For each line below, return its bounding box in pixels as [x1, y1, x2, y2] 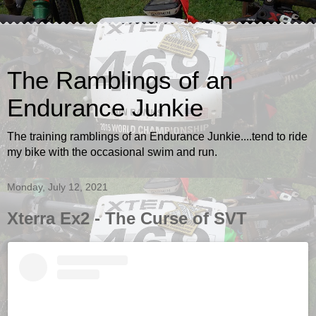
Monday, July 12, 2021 [7, 181, 108, 193]
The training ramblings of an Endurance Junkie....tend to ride [7, 130, 308, 142]
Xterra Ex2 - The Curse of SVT [7, 209, 247, 228]
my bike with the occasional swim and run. [7, 146, 217, 158]
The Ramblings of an [7, 67, 233, 94]
